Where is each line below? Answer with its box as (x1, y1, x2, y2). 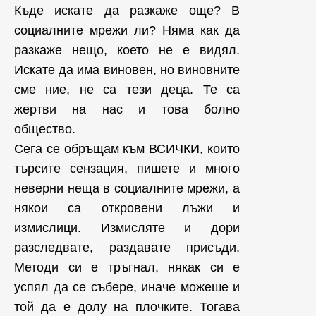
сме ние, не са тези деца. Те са (14, 83, 240, 97)
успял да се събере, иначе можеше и (14, 280, 240, 295)
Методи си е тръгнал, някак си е (14, 260, 240, 275)
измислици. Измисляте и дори (14, 221, 240, 236)
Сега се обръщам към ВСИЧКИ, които (14, 142, 240, 157)
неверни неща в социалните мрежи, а (14, 181, 240, 196)
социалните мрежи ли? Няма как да (14, 23, 240, 38)
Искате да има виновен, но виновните (14, 63, 240, 78)
